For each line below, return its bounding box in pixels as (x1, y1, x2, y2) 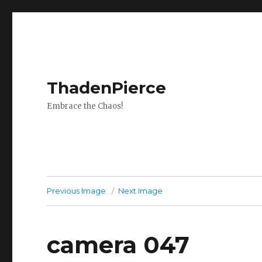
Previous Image (47, 186, 106, 195)
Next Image (118, 186, 163, 195)
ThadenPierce (47, 78, 167, 98)
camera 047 (47, 230, 190, 259)
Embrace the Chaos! (47, 101, 123, 111)
